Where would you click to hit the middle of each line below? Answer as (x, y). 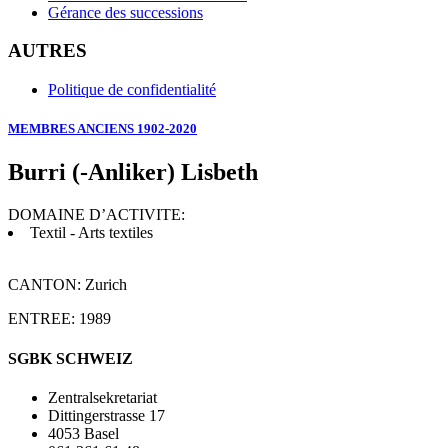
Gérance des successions (125, 12)
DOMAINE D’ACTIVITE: (96, 215)
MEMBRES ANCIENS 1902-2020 (102, 129)
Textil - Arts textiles (91, 233)
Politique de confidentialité (132, 90)
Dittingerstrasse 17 (106, 415)
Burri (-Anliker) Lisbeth (133, 172)
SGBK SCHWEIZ (70, 358)
